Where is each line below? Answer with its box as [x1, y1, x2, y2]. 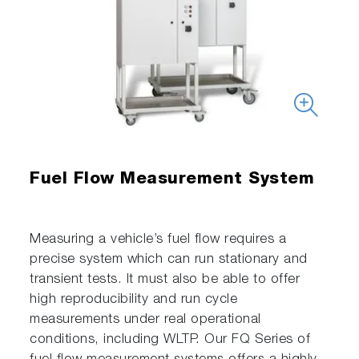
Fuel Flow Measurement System [30, 171, 315, 188]
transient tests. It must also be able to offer [30, 272, 301, 287]
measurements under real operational [30, 313, 261, 327]
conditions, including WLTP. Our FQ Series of [30, 333, 311, 347]
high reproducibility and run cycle [30, 292, 238, 307]
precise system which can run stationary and [30, 252, 308, 267]
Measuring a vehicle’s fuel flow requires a [30, 232, 287, 247]
